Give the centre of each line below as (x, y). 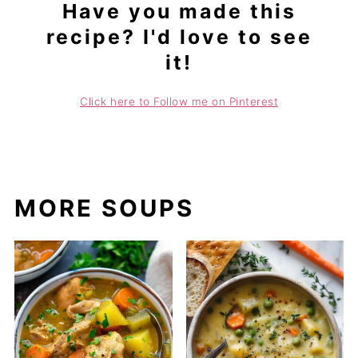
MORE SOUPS (104, 209)
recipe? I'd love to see (179, 36)
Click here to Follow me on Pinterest (179, 101)
